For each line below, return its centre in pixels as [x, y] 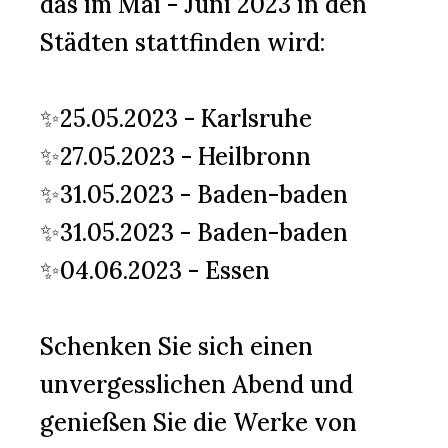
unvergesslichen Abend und [196, 384]
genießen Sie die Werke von [198, 422]
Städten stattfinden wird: [182, 42]
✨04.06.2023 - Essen [155, 270]
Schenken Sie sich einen [176, 346]
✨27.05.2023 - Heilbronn [175, 156]
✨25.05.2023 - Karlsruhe [176, 118]
